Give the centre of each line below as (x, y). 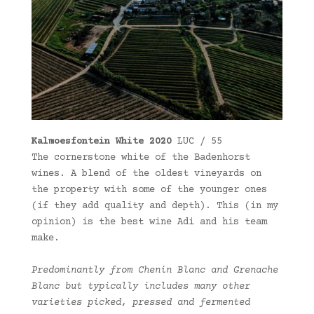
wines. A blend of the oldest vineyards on (146, 174)
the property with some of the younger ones (149, 190)
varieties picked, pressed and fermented (141, 303)
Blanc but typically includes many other (141, 287)
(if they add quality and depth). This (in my (155, 206)
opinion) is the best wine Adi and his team (149, 223)
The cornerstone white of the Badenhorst (141, 158)
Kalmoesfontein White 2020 (104, 142)
